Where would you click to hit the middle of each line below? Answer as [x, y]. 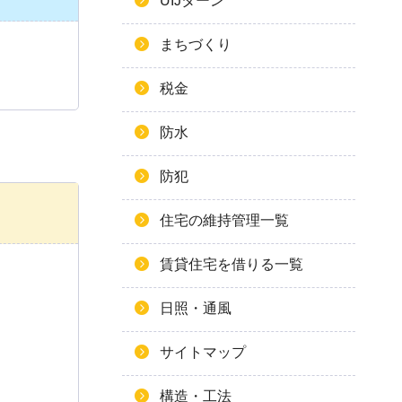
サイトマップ [203, 352]
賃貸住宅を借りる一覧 [232, 264]
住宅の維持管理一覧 [224, 220]
